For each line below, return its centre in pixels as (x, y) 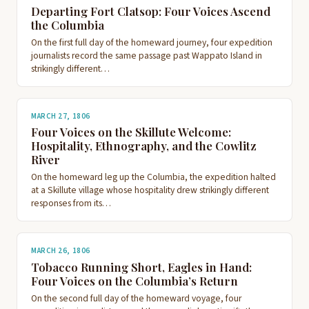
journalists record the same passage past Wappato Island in (147, 55)
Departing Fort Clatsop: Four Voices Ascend (151, 11)
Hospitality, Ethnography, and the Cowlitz (144, 146)
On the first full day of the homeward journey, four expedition (152, 42)
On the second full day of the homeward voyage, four (136, 299)
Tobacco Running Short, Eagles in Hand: (141, 267)
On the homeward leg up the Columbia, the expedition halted (153, 177)
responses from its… (71, 203)
